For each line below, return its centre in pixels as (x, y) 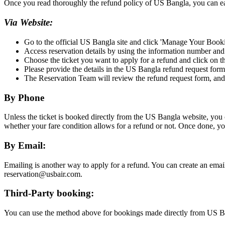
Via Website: (30, 23)
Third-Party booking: (50, 193)
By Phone (24, 97)
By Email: (26, 145)
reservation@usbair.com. (44, 174)
